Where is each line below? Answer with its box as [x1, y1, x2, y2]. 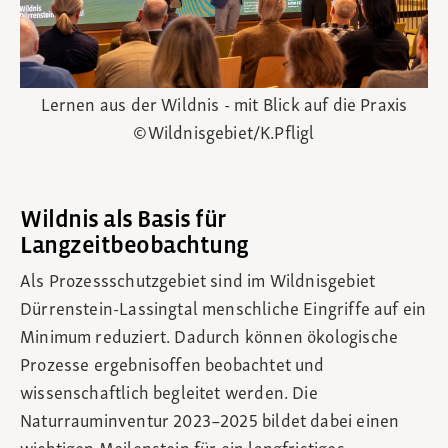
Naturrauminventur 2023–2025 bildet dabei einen [20, 413, 400, 433]
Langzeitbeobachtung [20, 233, 249, 259]
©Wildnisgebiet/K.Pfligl [133, 125, 315, 145]
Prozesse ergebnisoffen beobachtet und [20, 357, 325, 377]
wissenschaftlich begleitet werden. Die [20, 385, 318, 405]
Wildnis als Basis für [20, 207, 226, 233]
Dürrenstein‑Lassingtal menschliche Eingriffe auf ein [20, 301, 427, 321]
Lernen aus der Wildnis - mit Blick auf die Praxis [40, 97, 408, 117]
